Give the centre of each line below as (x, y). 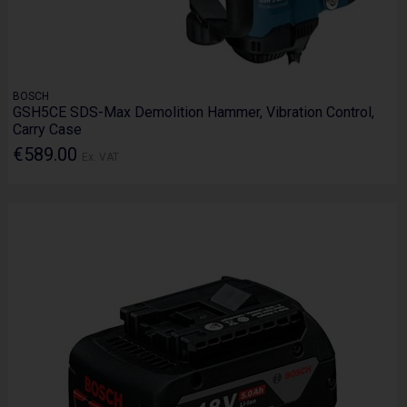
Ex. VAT (101, 158)
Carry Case (48, 129)
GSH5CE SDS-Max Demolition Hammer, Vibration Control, (194, 112)
